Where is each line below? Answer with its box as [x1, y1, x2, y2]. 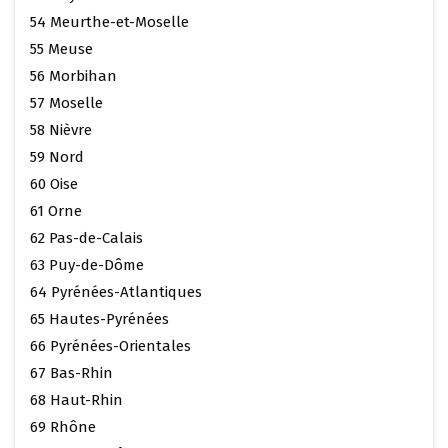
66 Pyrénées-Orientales [30, 336, 191, 355]
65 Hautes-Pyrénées [30, 309, 169, 328]
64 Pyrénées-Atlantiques [30, 282, 202, 301]
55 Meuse [30, 39, 93, 58]
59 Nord [30, 147, 84, 166]
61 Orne [30, 201, 82, 220]
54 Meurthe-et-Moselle [30, 12, 189, 31]
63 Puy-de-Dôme [30, 255, 144, 274]
